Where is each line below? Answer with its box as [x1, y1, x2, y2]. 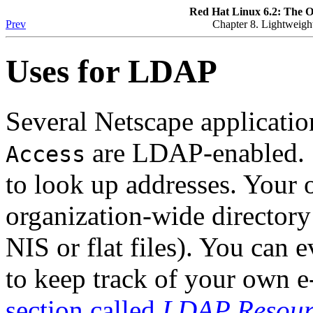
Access [6, 141, 85, 167]
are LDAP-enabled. [85, 137, 312, 168]
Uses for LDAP [6, 53, 217, 90]
